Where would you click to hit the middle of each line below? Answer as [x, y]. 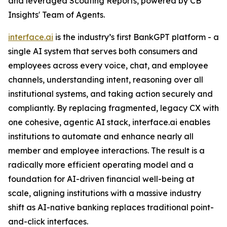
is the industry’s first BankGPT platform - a [136, 37]
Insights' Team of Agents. [56, 15]
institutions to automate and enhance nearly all [101, 136]
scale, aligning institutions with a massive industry [105, 193]
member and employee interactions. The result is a [106, 150]
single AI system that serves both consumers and [103, 51]
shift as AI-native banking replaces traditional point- [111, 207]
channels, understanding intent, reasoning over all [106, 80]
